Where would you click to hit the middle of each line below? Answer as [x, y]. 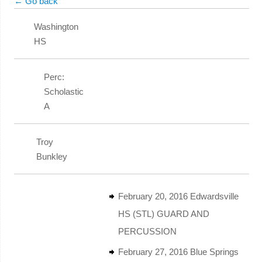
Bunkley [51, 156]
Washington [56, 26]
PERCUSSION [147, 231]
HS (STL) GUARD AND [163, 213]
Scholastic [63, 91]
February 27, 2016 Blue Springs [178, 251]
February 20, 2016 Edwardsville [178, 196]
